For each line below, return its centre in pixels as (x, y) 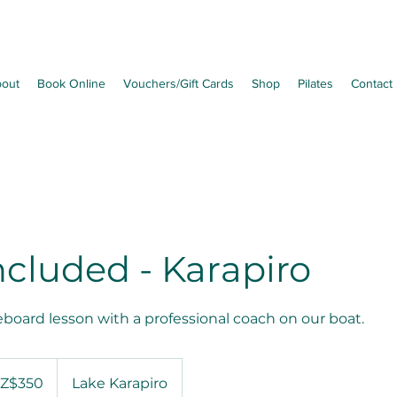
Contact (371, 83)
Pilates (315, 83)
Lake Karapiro (120, 383)
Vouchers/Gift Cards (178, 83)
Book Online (71, 83)
